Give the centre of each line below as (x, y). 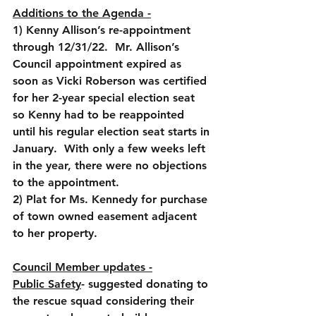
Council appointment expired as (99, 64)
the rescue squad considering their (105, 301)
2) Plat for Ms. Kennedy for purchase (112, 199)
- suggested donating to (146, 284)
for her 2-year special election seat (105, 98)
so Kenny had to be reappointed (100, 115)
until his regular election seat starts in (113, 132)
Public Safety (47, 284)
